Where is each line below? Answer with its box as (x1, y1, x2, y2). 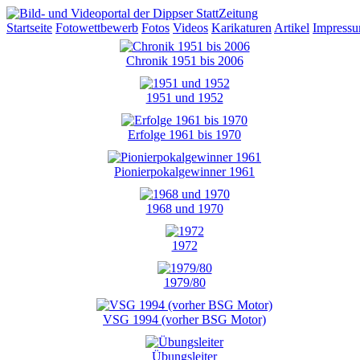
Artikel (274, 21, 309, 35)
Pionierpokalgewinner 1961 (114, 165, 255, 178)
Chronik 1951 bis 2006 (125, 54, 243, 67)
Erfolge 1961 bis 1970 (128, 128, 241, 141)
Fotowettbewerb (55, 21, 138, 35)
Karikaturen (211, 21, 272, 35)
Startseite (6, 21, 52, 35)
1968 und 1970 (145, 202, 223, 215)
